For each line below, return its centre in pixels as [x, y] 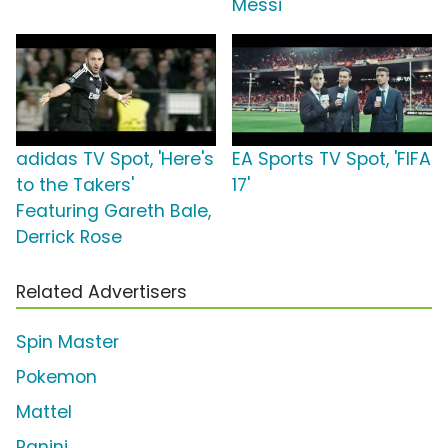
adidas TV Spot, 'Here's [115, 158]
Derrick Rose [69, 236]
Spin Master [67, 341]
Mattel [44, 411]
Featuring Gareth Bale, [113, 210]
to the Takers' [75, 184]
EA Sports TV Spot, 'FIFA [331, 158]
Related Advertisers [101, 291]
